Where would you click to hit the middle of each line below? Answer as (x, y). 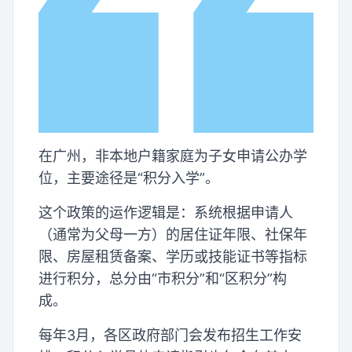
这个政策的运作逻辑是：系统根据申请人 (166, 212)
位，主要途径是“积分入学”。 (129, 178)
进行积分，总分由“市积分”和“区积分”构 (163, 278)
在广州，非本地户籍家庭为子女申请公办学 (173, 156)
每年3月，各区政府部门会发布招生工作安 (170, 335)
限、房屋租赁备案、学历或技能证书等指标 (173, 256)
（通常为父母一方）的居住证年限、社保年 (173, 234)
